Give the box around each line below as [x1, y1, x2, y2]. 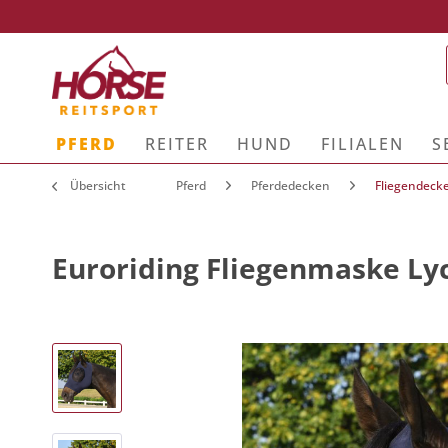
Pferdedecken [251, 177, 330, 194]
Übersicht [70, 177, 126, 194]
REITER [145, 133, 209, 155]
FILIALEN [321, 133, 404, 155]
